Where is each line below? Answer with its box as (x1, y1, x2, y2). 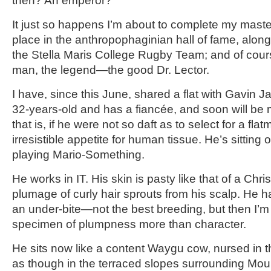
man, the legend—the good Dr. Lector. (12, 64, 209, 76)
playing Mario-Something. (12, 148, 145, 161)
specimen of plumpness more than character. (12, 218, 246, 230)
